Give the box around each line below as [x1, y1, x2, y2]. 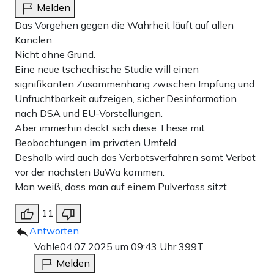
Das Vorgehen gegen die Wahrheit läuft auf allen [15, 19, 234, 32]
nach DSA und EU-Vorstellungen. [15, 107, 163, 120]
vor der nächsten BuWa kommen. [15, 166, 165, 179]
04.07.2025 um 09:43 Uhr [60, 240, 179, 253]
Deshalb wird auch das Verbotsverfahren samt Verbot [15, 151, 256, 164]
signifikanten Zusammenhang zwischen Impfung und [15, 78, 254, 91]
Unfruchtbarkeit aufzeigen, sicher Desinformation [15, 92, 237, 105]
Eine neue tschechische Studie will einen [15, 63, 199, 76]
